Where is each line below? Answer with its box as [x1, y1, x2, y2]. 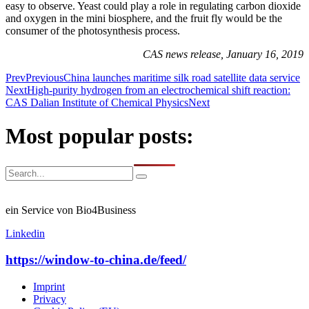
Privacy [33, 293, 66, 306]
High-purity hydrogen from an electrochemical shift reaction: [27, 83, 290, 96]
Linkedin [6, 227, 45, 239]
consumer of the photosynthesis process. [6, 24, 180, 37]
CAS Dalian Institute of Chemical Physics [6, 96, 188, 108]
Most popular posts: [6, 123, 194, 149]
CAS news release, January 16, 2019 [143, 48, 303, 60]
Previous [26, 71, 63, 83]
